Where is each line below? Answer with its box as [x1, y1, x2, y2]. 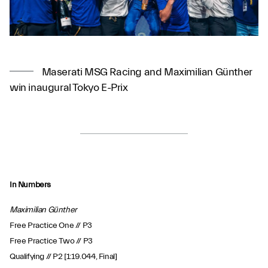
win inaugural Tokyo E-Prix [10, 81, 128, 94]
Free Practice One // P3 [10, 221, 92, 230]
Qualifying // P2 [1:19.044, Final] [10, 252, 117, 261]
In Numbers [10, 180, 51, 190]
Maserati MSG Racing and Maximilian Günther [39, 66, 252, 78]
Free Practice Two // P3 [10, 236, 93, 246]
